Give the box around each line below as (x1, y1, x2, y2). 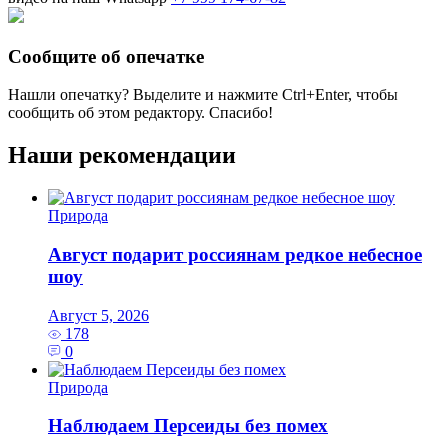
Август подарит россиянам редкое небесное (48, 243, 422, 265)
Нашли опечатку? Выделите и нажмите (8, 86, 282, 104)
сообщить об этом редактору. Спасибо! (8, 104, 273, 122)
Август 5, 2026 (48, 306, 149, 324)
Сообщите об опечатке (8, 45, 204, 67)
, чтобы (348, 86, 398, 104)
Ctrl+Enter (282, 86, 348, 104)
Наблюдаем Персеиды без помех (48, 415, 328, 437)
